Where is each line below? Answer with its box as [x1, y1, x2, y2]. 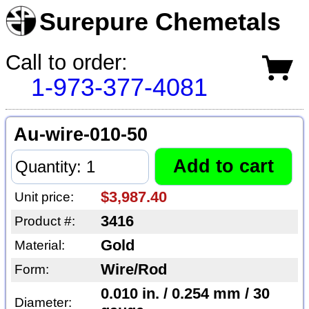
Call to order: [6, 50, 128, 74]
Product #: [14, 214, 75, 229]
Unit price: [14, 190, 74, 205]
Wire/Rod [100, 261, 167, 279]
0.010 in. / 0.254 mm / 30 [100, 286, 270, 303]
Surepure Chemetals [39, 8, 281, 36]
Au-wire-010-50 [13, 124, 148, 146]
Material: [14, 238, 65, 253]
